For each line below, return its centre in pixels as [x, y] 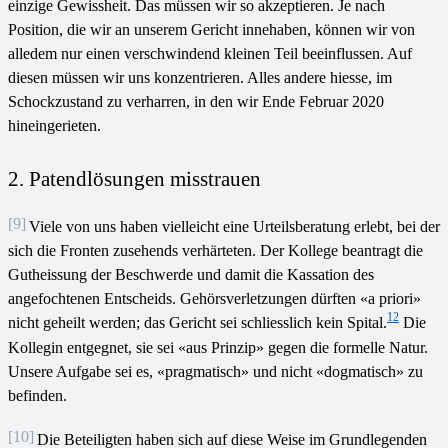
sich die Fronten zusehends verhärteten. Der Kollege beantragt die [215, 250]
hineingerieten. [54, 125]
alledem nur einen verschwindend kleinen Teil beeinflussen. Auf [210, 53]
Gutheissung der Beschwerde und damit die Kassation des [191, 274]
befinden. [37, 395]
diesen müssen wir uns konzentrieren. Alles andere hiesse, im [200, 77]
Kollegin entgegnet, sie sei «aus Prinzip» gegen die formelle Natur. [218, 347]
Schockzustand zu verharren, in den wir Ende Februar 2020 [196, 101]
